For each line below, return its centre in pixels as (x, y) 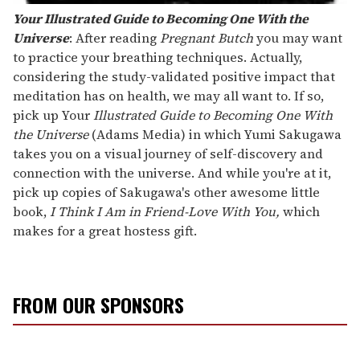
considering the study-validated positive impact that (174, 76)
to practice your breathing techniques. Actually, (157, 57)
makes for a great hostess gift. (105, 230)
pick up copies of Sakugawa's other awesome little (166, 192)
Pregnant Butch (207, 37)
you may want (298, 37)
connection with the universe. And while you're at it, (172, 172)
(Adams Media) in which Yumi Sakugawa (217, 134)
